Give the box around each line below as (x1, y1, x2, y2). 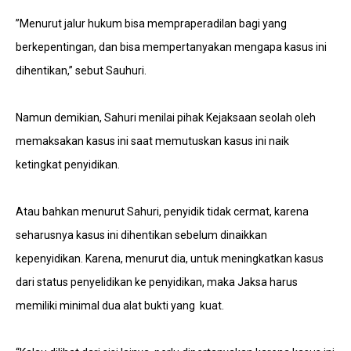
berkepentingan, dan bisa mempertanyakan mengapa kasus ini (16, 41, 327, 53)
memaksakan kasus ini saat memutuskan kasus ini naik (16, 135, 289, 147)
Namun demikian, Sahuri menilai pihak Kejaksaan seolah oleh (16, 111, 316, 124)
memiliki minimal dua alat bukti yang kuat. (16, 299, 224, 312)
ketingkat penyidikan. (16, 158, 120, 171)
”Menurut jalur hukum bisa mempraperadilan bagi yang (16, 17, 287, 30)
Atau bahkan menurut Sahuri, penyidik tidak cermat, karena (16, 205, 309, 218)
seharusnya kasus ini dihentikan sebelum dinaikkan (16, 229, 267, 241)
